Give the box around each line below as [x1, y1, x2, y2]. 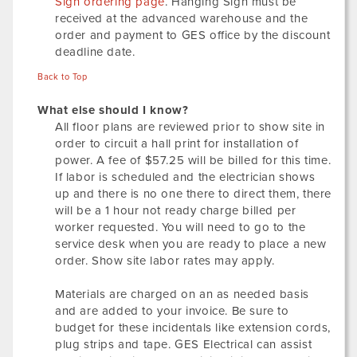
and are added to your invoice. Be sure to [55, 304, 289, 318]
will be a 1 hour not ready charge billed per [55, 203, 296, 218]
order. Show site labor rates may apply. [55, 253, 275, 268]
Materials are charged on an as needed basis [55, 287, 309, 301]
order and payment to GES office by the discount [55, 28, 331, 42]
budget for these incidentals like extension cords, [55, 320, 331, 335]
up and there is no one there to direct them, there [55, 186, 332, 201]
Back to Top [37, 72, 88, 82]
